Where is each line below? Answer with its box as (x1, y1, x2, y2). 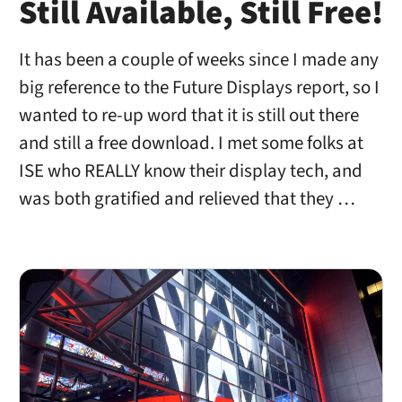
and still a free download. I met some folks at (18, 129, 363, 156)
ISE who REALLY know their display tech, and (18, 157, 363, 184)
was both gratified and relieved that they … (18, 185, 355, 212)
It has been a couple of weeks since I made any (18, 46, 379, 73)
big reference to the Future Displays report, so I (18, 74, 380, 100)
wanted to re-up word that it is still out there (18, 101, 359, 128)
